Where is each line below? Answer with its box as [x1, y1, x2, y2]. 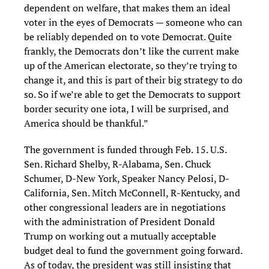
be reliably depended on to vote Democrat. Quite [24, 29, 232, 43]
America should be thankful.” [24, 116, 148, 130]
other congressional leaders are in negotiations [24, 200, 226, 214]
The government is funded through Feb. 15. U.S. [24, 142, 226, 156]
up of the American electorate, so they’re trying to [24, 58, 237, 72]
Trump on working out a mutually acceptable [24, 229, 216, 243]
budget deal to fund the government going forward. [24, 243, 242, 257]
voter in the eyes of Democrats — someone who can [24, 15, 243, 29]
